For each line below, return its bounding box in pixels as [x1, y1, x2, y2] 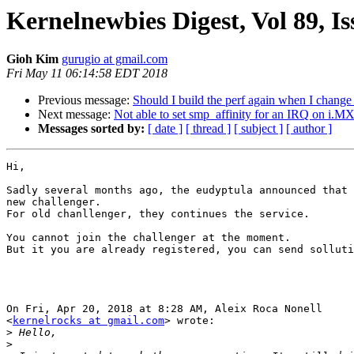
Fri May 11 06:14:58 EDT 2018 [6, 66, 168, 81]
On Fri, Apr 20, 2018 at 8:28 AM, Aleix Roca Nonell [6, 303, 322, 315]
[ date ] [148, 122, 183, 136]
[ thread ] [186, 122, 231, 136]
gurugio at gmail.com [62, 52, 168, 66]
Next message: [38, 107, 114, 122]
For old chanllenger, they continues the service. [6, 208, 310, 220]
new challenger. [6, 196, 101, 209]
